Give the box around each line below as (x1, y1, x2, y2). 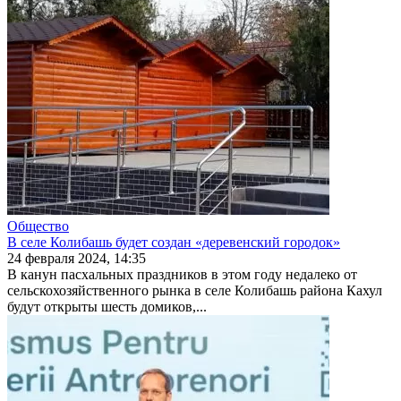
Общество (7, 218, 69, 234)
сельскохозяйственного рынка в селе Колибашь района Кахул (7, 282, 382, 298)
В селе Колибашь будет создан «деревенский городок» (7, 234, 340, 250)
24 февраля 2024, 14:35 (7, 250, 146, 266)
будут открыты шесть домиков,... (7, 298, 207, 314)
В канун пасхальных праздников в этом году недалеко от (7, 266, 357, 282)
